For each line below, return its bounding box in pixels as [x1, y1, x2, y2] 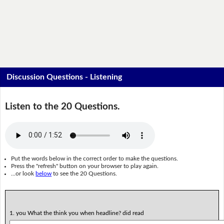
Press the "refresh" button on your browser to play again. [11, 163, 159, 169]
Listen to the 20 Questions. [4, 101, 120, 111]
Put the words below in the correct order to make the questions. [11, 155, 178, 162]
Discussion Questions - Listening [6, 73, 122, 81]
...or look [11, 170, 36, 177]
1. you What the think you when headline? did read [9, 209, 144, 216]
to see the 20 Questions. [51, 170, 117, 177]
